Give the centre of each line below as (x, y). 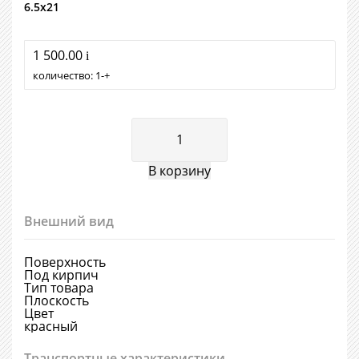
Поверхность (65, 262)
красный (51, 326)
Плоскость (56, 301)
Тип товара (59, 288)
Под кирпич (61, 275)
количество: (64, 75)
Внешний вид (69, 221)
